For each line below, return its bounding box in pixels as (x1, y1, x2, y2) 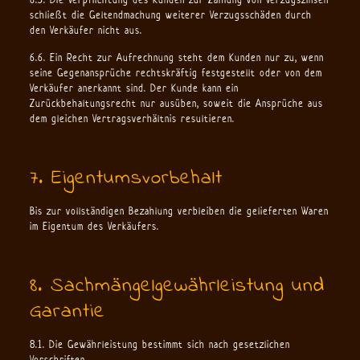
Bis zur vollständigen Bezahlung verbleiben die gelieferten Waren (29, 204, 329, 218)
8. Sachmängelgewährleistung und (29, 272, 325, 301)
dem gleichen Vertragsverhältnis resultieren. (29, 112, 235, 125)
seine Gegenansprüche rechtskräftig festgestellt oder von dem (29, 66, 322, 80)
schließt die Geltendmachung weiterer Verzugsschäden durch (29, 8, 312, 22)
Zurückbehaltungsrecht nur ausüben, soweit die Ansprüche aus (29, 96, 323, 110)
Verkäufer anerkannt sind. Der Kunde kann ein (29, 81, 239, 95)
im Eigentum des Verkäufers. (29, 219, 159, 233)
